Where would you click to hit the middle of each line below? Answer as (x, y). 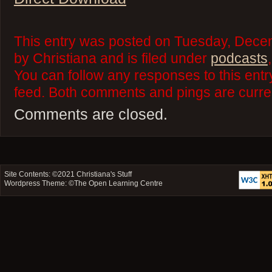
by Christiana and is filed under (112, 58)
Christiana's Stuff (104, 174)
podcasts (239, 58)
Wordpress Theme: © (39, 183)
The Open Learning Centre (119, 183)
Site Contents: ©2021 (41, 174)
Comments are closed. (90, 114)
